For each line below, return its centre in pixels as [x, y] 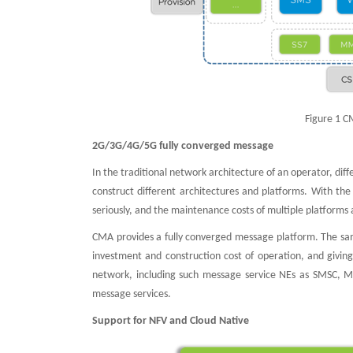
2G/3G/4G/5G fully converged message [183, 146]
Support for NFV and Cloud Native [171, 321]
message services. [132, 294]
